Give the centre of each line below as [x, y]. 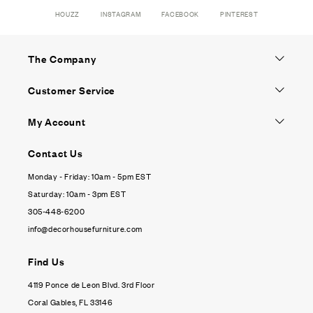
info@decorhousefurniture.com [85, 228]
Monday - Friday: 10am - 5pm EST [90, 176]
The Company [62, 58]
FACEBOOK [181, 14]
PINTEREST [239, 14]
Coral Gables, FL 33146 [71, 302]
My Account [57, 121]
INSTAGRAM [121, 14]
